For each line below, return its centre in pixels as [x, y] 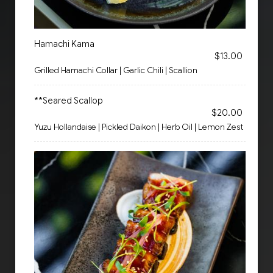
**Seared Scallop [69, 101]
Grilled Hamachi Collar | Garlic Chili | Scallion [116, 70]
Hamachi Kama [64, 44]
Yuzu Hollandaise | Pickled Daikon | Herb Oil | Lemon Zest [139, 127]
